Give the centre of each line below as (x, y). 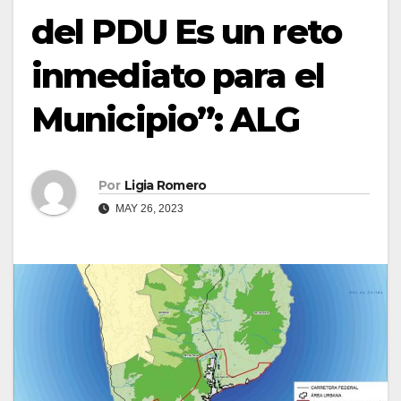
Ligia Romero (165, 185)
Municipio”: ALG (166, 119)
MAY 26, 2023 (148, 208)
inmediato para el (178, 75)
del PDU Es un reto (186, 31)
